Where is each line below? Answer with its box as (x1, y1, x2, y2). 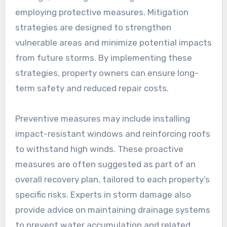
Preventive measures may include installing (15, 113, 190, 124)
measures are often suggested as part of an (15, 159, 196, 169)
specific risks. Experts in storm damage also (15, 189, 191, 200)
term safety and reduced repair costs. (15, 83, 169, 93)
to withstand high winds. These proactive (15, 143, 183, 154)
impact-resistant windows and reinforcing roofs (15, 128, 210, 139)
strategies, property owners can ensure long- (15, 67, 199, 78)
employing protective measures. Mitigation (15, 7, 188, 17)
